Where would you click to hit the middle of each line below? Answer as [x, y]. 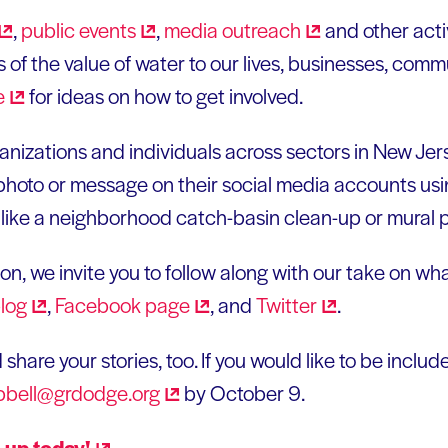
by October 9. [242, 393]
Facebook [100, 305]
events [107, 30]
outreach [261, 30]
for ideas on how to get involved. [164, 96]
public [50, 30]
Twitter [286, 305]
